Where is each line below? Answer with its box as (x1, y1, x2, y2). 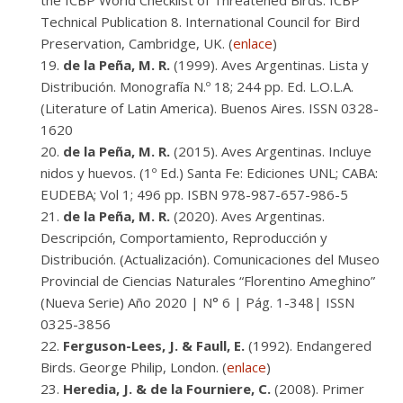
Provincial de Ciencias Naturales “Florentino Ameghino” (40, 272, 375, 290)
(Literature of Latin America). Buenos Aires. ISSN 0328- (40, 99, 379, 117)
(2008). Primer (271, 380, 364, 398)
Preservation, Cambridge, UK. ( (40, 34, 233, 52)
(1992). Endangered (245, 336, 372, 354)
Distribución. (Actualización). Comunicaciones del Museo (40, 250, 380, 268)
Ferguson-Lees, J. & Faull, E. (63, 336, 245, 354)
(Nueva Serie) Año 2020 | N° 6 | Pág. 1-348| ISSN (40, 293, 354, 311)
